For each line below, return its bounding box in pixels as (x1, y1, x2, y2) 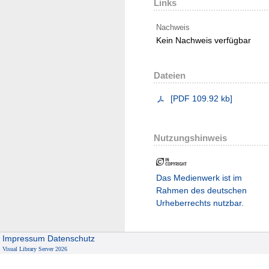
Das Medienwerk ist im (156, 172, 242, 183)
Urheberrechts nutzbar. (156, 198, 244, 208)
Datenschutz (47, 234, 95, 244)
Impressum (2, 234, 46, 244)
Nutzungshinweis (154, 132, 227, 143)
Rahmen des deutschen (156, 185, 247, 195)
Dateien (154, 70, 186, 80)
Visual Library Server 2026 (2, 246, 68, 253)
